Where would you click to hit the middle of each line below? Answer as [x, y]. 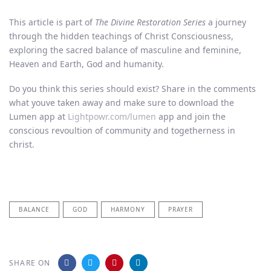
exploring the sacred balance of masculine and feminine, [125, 50]
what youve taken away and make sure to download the [122, 102]
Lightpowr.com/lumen [112, 116]
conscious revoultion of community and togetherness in [122, 130]
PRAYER [181, 209]
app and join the [191, 116]
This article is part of [52, 22]
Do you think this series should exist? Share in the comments [132, 88]
